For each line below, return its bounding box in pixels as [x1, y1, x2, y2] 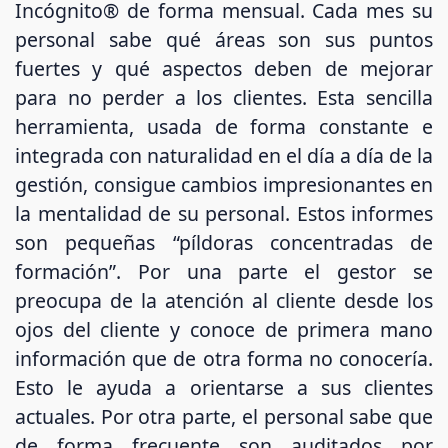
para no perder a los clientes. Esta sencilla [15, 84, 433, 112]
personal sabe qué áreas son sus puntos [15, 26, 433, 54]
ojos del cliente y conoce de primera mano [15, 316, 433, 344]
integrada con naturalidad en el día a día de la [15, 142, 433, 170]
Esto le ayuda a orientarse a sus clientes [15, 374, 433, 402]
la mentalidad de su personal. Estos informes [15, 200, 433, 228]
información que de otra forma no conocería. [15, 345, 433, 373]
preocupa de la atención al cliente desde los [15, 287, 433, 315]
